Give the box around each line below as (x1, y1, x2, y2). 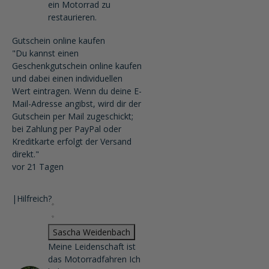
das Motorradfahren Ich (48, 253, 141, 265)
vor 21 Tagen (12, 161, 64, 172)
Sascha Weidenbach (53, 226, 130, 238)
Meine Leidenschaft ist (48, 241, 136, 252)
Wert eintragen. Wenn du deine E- (12, 85, 142, 97)
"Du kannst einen (12, 47, 79, 59)
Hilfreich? (17, 193, 52, 204)
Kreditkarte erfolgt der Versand (12, 136, 131, 147)
